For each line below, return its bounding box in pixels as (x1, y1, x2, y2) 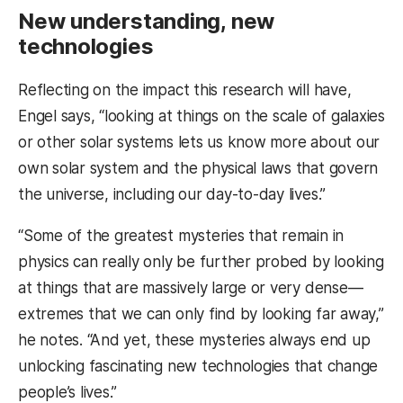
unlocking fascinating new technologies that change (18, 357, 379, 376)
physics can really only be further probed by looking (18, 253, 384, 272)
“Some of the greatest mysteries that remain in (18, 227, 345, 246)
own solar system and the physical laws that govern (18, 159, 379, 178)
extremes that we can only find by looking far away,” (18, 305, 384, 324)
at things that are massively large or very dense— (18, 279, 363, 298)
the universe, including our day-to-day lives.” (18, 185, 327, 204)
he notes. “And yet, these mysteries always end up (18, 331, 371, 350)
